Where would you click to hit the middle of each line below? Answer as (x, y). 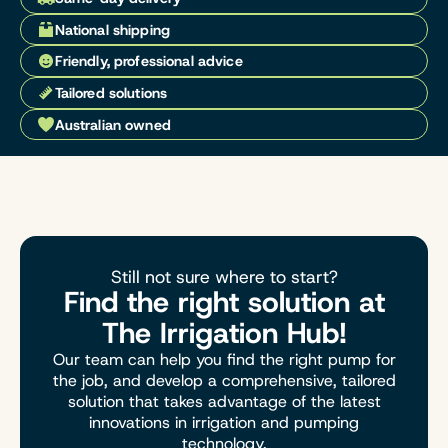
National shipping (112, 29)
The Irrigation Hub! (224, 333)
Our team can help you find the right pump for (224, 360)
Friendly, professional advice (148, 61)
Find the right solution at (224, 302)
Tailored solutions (111, 92)
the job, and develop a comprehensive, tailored (224, 381)
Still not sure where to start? (224, 277)
